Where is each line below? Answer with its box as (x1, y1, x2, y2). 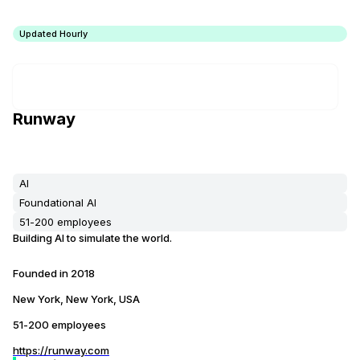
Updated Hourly (19, 28, 88, 39)
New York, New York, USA (13, 292, 140, 305)
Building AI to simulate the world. (13, 231, 172, 244)
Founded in (13, 267, 71, 280)
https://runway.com (13, 344, 109, 357)
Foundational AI (19, 196, 96, 209)
